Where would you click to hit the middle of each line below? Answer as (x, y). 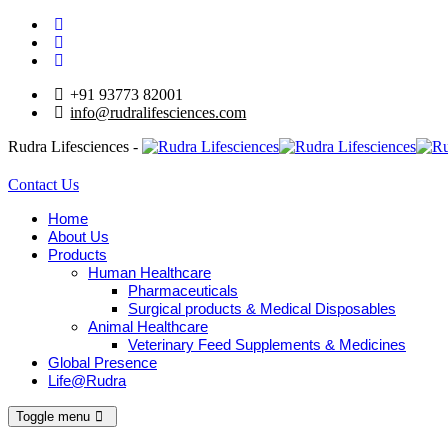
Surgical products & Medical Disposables (262, 308)
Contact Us (43, 184)
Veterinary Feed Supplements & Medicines (267, 344)
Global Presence (102, 362)
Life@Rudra (87, 380)
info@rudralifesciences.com (158, 112)
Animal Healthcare (148, 326)
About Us (78, 236)
